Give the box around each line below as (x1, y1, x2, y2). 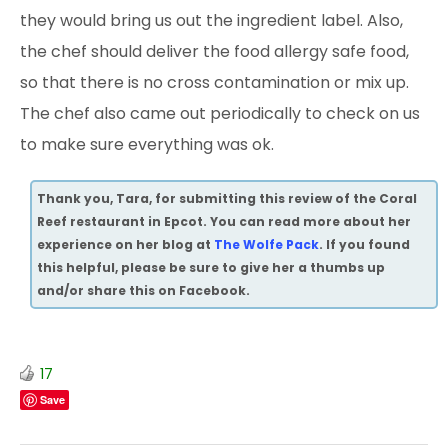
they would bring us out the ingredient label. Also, (20, 8, 403, 32)
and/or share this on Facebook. (37, 281, 250, 299)
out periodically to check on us (180, 101, 420, 125)
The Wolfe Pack (214, 235, 319, 253)
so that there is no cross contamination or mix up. (20, 70, 409, 94)
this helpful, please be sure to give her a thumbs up (37, 258, 385, 276)
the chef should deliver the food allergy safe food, (20, 39, 409, 63)
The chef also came (20, 101, 180, 125)
